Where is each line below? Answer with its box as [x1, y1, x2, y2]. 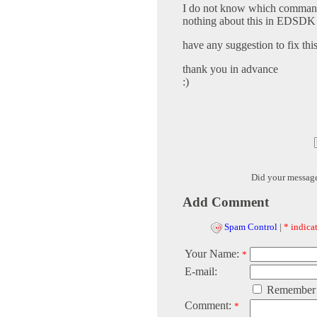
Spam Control [224, 221, 277, 233]
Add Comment [183, 195, 269, 210]
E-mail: [185, 265, 217, 278]
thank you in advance [183, 63, 278, 76]
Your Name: [185, 248, 242, 260]
